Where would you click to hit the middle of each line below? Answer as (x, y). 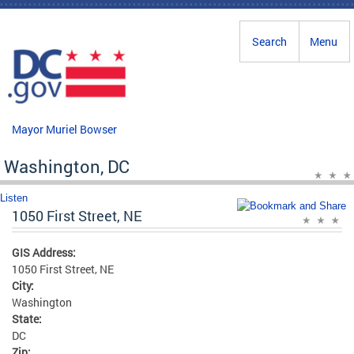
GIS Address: (45, 252)
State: (28, 318)
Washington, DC (67, 166)
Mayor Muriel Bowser (64, 129)
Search (269, 41)
